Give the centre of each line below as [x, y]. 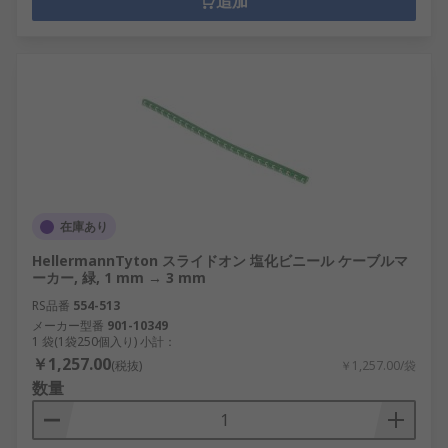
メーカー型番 [68, 325]
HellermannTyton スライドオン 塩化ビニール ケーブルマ [220, 260]
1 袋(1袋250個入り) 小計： [104, 341]
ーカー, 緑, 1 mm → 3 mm [119, 277]
